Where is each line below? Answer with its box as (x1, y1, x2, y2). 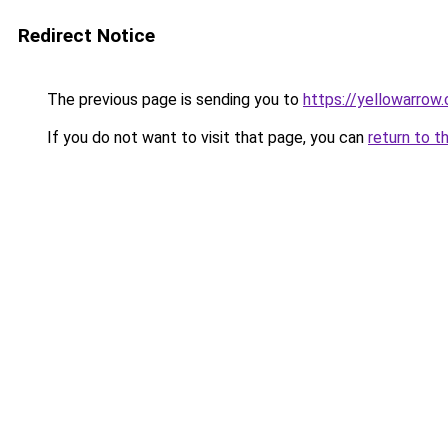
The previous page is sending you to (43, 90, 303, 109)
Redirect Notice (18, 24, 155, 47)
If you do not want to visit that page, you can (43, 128, 368, 147)
